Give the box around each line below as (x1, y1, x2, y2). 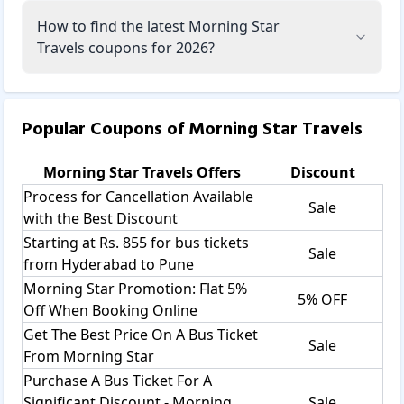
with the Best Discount (23, 207, 178, 228)
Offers (193, 161, 241, 182)
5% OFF (298, 289, 347, 309)
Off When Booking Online (23, 299, 197, 320)
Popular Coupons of (22, 115, 188, 144)
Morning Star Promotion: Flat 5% (23, 278, 247, 298)
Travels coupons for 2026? (37, 37, 215, 58)
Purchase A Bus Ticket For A (23, 370, 212, 390)
